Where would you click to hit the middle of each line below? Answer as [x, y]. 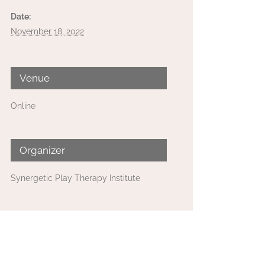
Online [23, 106]
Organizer [42, 150]
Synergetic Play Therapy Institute [75, 178]
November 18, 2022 [47, 31]
